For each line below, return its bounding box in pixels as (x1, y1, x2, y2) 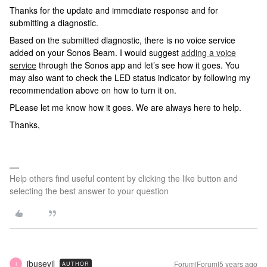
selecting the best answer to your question (10, 185, 169, 197)
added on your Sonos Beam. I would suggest (10, 46, 181, 58)
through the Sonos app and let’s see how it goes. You (36, 59, 240, 71)
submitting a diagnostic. (10, 17, 98, 29)
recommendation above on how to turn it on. (10, 84, 176, 96)
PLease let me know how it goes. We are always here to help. (10, 101, 241, 113)
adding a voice (181, 46, 236, 58)
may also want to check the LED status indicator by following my (10, 72, 250, 83)
